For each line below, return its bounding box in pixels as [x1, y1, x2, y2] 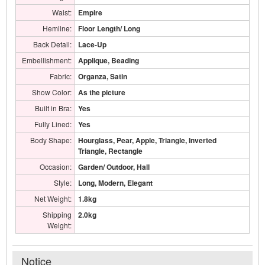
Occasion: [40, 161, 72, 172]
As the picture [78, 87, 125, 98]
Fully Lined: [34, 119, 72, 129]
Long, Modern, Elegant [78, 177, 153, 188]
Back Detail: [33, 39, 72, 49]
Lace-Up [78, 39, 106, 50]
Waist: [52, 7, 72, 17]
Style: [54, 177, 72, 188]
